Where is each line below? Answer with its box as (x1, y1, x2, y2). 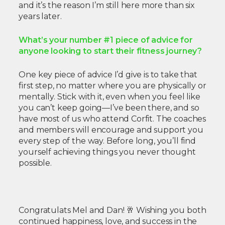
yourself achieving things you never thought (19, 147, 196, 157)
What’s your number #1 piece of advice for (19, 35, 193, 45)
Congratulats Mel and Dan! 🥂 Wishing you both (19, 205, 206, 215)
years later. (19, 12, 62, 22)
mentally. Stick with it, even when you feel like (19, 92, 200, 102)
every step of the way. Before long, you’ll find (19, 136, 196, 146)
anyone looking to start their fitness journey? (19, 46, 202, 56)
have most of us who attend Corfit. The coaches (19, 114, 206, 124)
